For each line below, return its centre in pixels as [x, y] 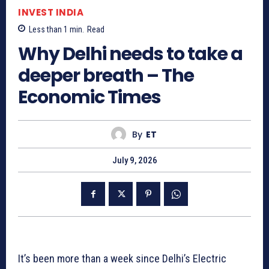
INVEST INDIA [51, 12]
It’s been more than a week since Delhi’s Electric [122, 259]
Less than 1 [48, 30]
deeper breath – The [106, 76]
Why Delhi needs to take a [130, 54]
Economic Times [89, 98]
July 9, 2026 [134, 161]
